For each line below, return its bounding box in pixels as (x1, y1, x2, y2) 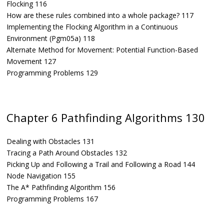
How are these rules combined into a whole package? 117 (6, 10, 193, 20)
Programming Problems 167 (6, 194, 98, 204)
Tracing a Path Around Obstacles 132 (6, 148, 127, 158)
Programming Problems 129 (6, 67, 98, 77)
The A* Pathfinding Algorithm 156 (6, 182, 115, 192)
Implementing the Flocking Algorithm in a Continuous (6, 21, 178, 31)
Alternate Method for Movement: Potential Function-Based (6, 44, 198, 54)
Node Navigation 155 (6, 171, 75, 181)
